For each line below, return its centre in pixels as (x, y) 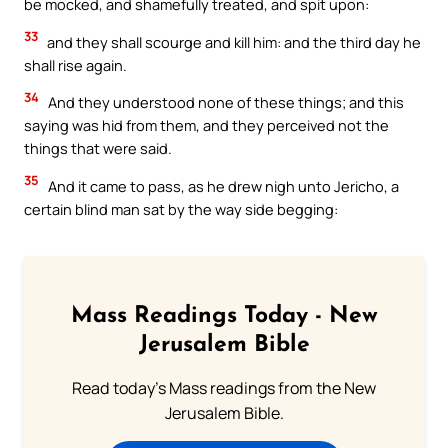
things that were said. (98, 148)
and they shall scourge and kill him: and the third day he (232, 41)
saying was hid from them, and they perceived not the (206, 125)
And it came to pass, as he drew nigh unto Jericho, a (222, 185)
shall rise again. (75, 64)
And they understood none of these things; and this (224, 102)
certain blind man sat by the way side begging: (181, 208)
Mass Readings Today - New (224, 317)
